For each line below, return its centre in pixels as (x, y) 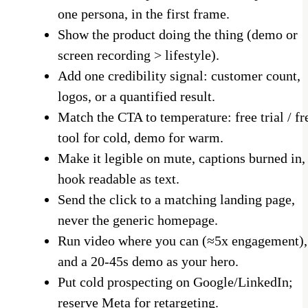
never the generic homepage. (138, 220)
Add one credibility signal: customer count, (179, 76)
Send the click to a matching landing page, (176, 200)
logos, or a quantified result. (136, 97)
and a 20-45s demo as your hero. (148, 262)
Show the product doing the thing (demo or (178, 35)
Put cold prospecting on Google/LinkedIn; (175, 282)
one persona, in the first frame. (144, 14)
